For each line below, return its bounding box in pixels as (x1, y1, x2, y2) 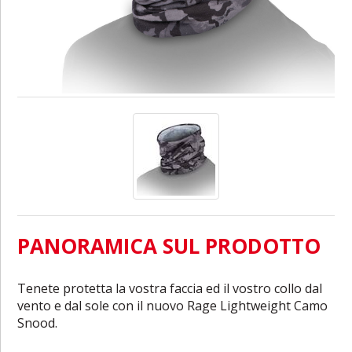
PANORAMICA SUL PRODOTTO (17, 231, 321, 260)
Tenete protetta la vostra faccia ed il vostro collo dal (17, 279, 323, 297)
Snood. (17, 313, 58, 332)
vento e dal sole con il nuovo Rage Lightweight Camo (17, 296, 328, 314)
